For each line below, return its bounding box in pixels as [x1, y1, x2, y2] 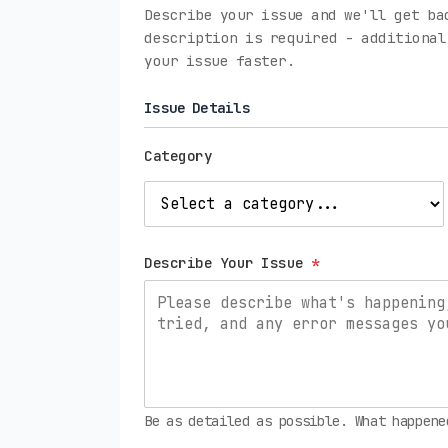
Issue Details [144, 97, 250, 117]
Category [144, 145, 212, 165]
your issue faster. [144, 50, 295, 70]
